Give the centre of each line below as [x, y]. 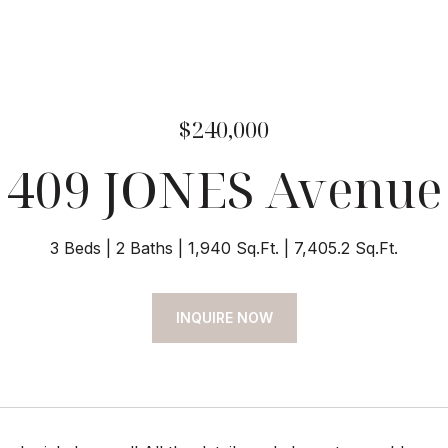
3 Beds [75, 248]
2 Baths [144, 248]
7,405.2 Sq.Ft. [346, 248]
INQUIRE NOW [224, 317]
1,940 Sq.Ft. [233, 248]
